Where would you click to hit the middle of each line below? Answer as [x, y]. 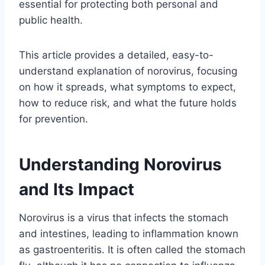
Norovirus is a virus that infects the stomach [124, 217]
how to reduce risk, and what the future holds [128, 103]
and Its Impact [77, 189]
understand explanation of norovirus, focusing [128, 71]
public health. [51, 20]
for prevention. [54, 119]
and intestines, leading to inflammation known [129, 233]
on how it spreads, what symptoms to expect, [127, 87]
